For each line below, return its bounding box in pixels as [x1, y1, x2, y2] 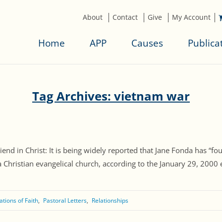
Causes [131, 37, 163, 50]
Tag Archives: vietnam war [32, 88, 190, 105]
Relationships [92, 196, 128, 205]
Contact [112, 12, 138, 22]
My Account [172, 12, 211, 22]
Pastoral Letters [43, 196, 87, 205]
